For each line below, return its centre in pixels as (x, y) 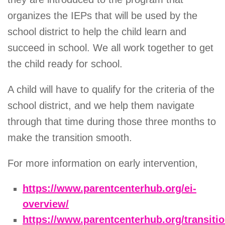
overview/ (46, 204)
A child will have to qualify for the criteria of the (111, 90)
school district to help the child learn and (97, 32)
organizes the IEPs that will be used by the (102, 16)
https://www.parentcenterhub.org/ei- (109, 188)
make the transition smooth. (70, 138)
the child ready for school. (65, 64)
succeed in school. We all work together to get (110, 48)
